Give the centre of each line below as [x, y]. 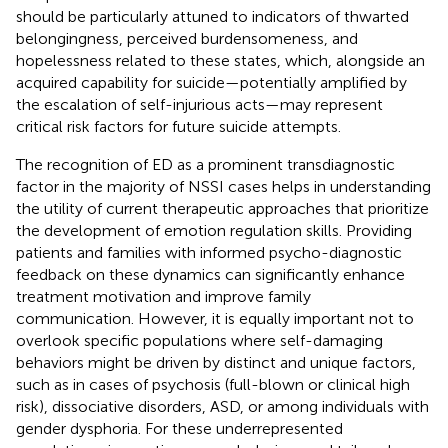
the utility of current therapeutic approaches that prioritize [222, 208]
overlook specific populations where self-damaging [199, 340]
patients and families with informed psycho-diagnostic [209, 252]
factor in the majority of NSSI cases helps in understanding [223, 186]
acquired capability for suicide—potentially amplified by [211, 82]
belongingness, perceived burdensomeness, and [187, 38]
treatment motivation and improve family [163, 296]
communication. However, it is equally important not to [215, 318]
